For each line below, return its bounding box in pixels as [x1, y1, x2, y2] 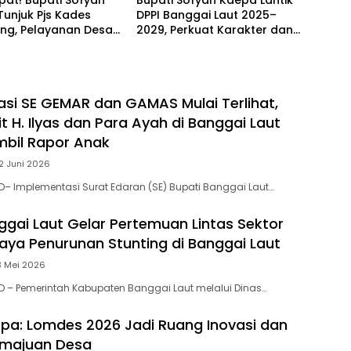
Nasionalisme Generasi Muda [136, 37, 303, 53]
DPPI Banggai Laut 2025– [136, 7, 277, 24]
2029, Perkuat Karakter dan [136, 22, 293, 38]
